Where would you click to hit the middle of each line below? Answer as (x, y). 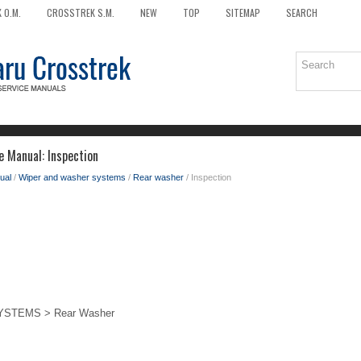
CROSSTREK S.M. (81, 12)
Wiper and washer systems (72, 177)
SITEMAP (243, 12)
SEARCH (302, 12)
